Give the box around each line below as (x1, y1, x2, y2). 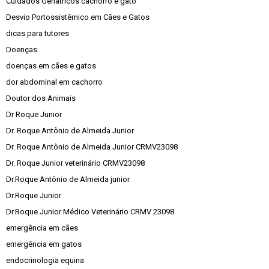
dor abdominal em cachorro (6, 77, 103, 86)
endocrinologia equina (6, 256, 84, 265)
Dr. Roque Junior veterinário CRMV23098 (6, 159, 145, 168)
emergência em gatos (6, 240, 82, 249)
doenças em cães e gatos (6, 61, 96, 70)
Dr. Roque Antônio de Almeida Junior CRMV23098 (6, 142, 178, 151)
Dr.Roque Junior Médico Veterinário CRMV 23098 (6, 207, 174, 216)
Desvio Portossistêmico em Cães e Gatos (6, 13, 150, 22)
